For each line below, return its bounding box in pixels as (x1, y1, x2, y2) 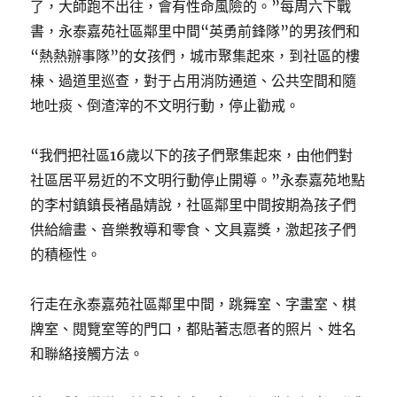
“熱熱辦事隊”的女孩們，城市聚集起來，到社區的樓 (30, 47, 361, 65)
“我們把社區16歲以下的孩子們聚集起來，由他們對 (30, 146, 354, 164)
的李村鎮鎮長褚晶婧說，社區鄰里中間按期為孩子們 (30, 196, 357, 214)
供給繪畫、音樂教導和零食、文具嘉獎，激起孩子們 (30, 221, 357, 238)
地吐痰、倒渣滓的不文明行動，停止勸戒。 (30, 97, 300, 114)
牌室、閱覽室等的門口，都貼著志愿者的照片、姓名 (30, 320, 357, 338)
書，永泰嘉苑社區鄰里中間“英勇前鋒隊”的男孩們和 (30, 22, 361, 40)
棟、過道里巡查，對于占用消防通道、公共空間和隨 (30, 72, 357, 90)
